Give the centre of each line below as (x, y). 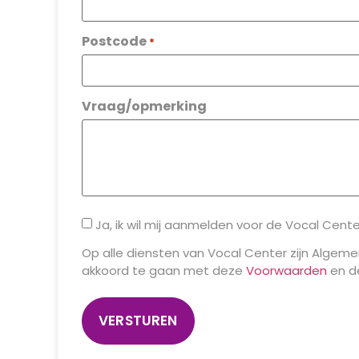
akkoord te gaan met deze (164, 270)
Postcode (114, 41)
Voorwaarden (286, 270)
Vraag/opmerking (144, 106)
